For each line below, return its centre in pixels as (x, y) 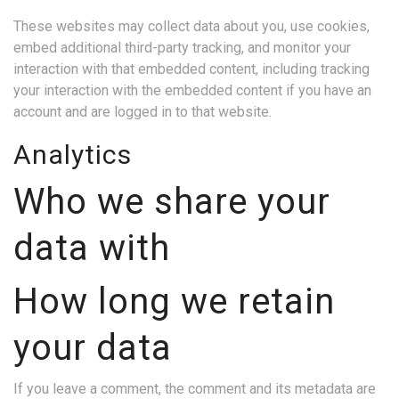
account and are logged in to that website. (142, 112)
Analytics (73, 155)
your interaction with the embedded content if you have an (192, 90)
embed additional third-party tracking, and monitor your (182, 48)
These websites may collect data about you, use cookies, (191, 26)
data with (92, 248)
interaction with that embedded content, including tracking (191, 69)
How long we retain (174, 301)
